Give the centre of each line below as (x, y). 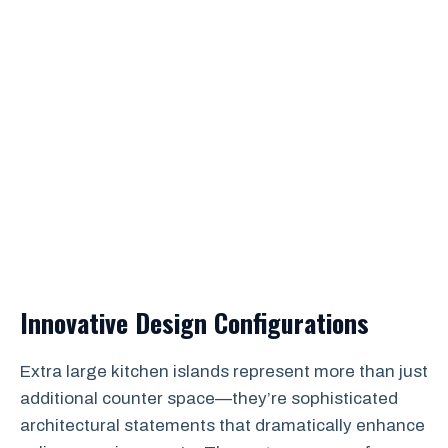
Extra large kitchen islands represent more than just (224, 371)
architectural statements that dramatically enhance (222, 425)
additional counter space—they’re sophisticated (209, 398)
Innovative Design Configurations (194, 322)
